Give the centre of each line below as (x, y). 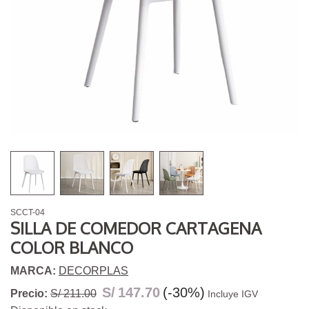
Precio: (29, 294)
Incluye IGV (233, 294)
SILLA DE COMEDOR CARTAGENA (136, 228)
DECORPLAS (93, 271)
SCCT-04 (28, 213)
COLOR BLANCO (72, 248)
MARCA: (34, 271)
